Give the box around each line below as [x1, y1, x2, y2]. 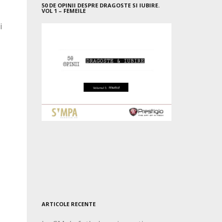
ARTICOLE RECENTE [41, 200, 96, 208]
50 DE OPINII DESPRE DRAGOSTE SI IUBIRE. [41, 1, 160, 9]
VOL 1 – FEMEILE [41, 7, 86, 15]
